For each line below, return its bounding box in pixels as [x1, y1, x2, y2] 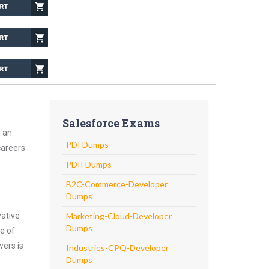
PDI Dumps [65, 139, 109, 150]
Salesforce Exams [62, 116, 160, 130]
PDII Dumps [65, 159, 112, 169]
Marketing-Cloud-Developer [65, 211, 172, 221]
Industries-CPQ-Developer [65, 243, 169, 253]
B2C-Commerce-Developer [65, 179, 168, 189]
